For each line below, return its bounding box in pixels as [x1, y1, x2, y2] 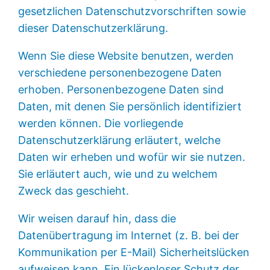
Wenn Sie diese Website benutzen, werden [18, 49, 234, 62]
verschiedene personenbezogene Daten [18, 66, 222, 79]
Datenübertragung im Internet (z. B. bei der [18, 228, 240, 242]
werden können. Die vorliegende [18, 116, 184, 130]
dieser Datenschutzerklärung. [18, 21, 169, 34]
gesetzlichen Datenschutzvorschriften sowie [18, 4, 246, 17]
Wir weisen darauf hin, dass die [18, 212, 177, 225]
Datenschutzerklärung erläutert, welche [18, 133, 221, 146]
